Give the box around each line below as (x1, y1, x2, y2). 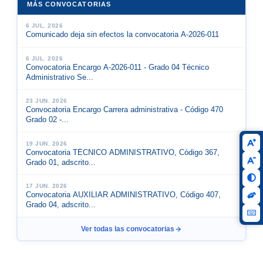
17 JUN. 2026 (25, 182, 68, 189)
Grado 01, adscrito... (25, 158, 96, 167)
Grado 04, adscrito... (25, 200, 96, 209)
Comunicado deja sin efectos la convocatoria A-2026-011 (25, 31, 220, 39)
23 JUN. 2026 (25, 97, 68, 104)
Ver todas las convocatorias (81, 225, 174, 234)
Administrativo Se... (25, 73, 93, 82)
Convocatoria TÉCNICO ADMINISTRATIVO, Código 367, (25, 148, 220, 157)
